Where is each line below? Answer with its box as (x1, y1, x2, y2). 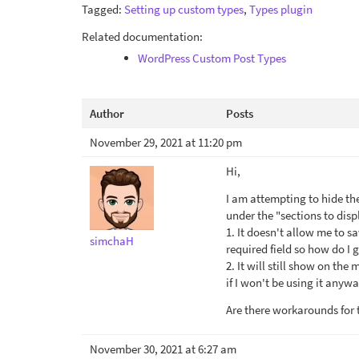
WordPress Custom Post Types (138, 50, 286, 66)
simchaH (90, 233, 134, 248)
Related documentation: (82, 29, 203, 44)
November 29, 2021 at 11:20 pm (90, 135, 242, 150)
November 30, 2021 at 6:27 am (90, 341, 236, 357)
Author (90, 106, 124, 121)
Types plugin (249, 2, 313, 17)
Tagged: (82, 2, 124, 17)
